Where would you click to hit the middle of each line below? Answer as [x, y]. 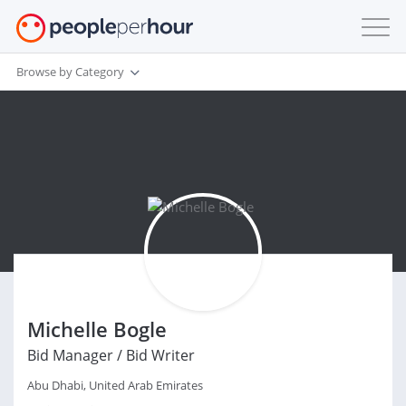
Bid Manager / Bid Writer [111, 355]
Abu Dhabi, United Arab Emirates [115, 385]
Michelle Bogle [97, 329]
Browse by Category [70, 71]
